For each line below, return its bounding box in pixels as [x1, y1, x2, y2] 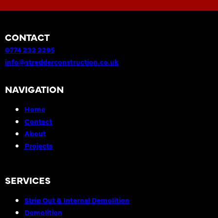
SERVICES [5, 173, 51, 186]
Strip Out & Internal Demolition [24, 195, 129, 205]
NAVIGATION [5, 82, 64, 95]
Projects [24, 140, 53, 150]
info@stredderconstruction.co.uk [5, 56, 119, 67]
